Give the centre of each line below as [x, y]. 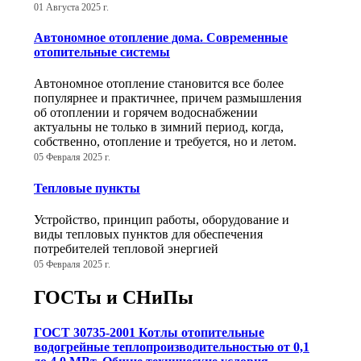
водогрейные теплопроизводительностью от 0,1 [172, 347]
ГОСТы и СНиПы [114, 297]
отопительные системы [102, 52]
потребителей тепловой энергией [126, 249]
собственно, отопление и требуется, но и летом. [165, 142]
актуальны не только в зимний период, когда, [159, 127]
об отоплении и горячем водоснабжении [146, 113]
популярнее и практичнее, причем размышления [168, 98]
